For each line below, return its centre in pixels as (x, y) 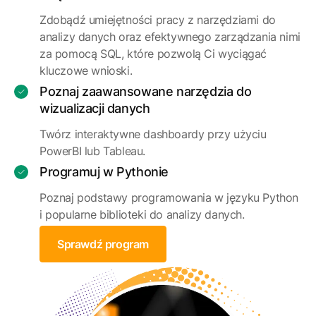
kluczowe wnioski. (86, 71)
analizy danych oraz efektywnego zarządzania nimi (170, 37)
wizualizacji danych (95, 108)
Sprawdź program (103, 244)
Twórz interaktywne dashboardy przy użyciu (153, 134)
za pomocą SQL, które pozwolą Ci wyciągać (153, 54)
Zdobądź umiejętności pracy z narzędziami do (158, 20)
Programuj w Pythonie (104, 172)
